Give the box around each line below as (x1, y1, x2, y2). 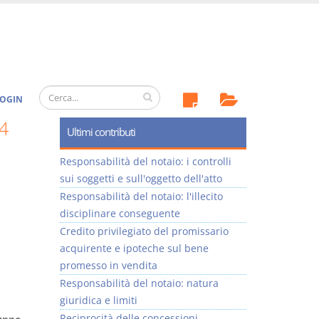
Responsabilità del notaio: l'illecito (59, 189, 223, 203)
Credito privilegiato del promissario (59, 224, 229, 238)
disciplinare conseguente (59, 206, 180, 220)
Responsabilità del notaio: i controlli (59, 155, 231, 168)
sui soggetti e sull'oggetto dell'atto (59, 172, 222, 185)
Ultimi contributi (66, 125, 135, 140)
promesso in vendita (59, 258, 157, 272)
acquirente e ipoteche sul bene (59, 241, 209, 255)
